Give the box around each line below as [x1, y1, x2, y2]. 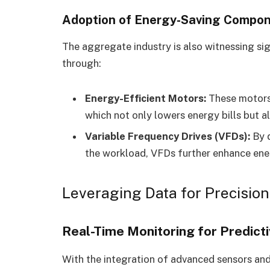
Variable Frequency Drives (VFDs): [85, 130, 250, 143]
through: [62, 57, 101, 70]
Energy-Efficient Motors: [85, 92, 206, 104]
